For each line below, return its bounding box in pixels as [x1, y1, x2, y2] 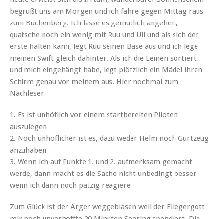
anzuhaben [10, 146, 46, 155]
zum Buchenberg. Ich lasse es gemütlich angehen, [10, 19, 178, 28]
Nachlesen [10, 89, 45, 98]
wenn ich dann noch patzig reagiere [10, 181, 131, 190]
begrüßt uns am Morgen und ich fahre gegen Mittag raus [10, 7, 203, 16]
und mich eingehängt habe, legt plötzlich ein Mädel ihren [10, 66, 202, 75]
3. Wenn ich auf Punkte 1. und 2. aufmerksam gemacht [10, 157, 192, 167]
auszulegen [10, 122, 47, 131]
